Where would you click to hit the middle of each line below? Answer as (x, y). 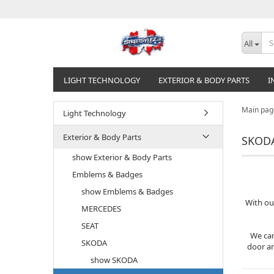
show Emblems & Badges (127, 191)
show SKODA (114, 260)
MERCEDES (101, 209)
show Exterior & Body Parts (122, 157)
